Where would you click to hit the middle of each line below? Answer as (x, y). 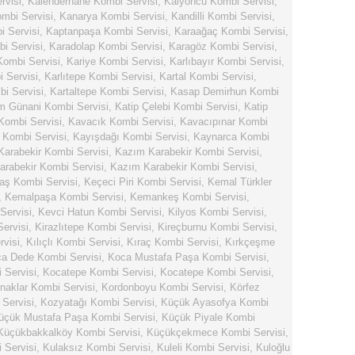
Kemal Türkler (240, 182)
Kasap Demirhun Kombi (225, 92)
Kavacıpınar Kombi (224, 122)
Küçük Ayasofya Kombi (215, 302)
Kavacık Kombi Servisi (121, 122)
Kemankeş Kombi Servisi (188, 197)
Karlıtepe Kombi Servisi (99, 76)
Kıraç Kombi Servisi (173, 242)
